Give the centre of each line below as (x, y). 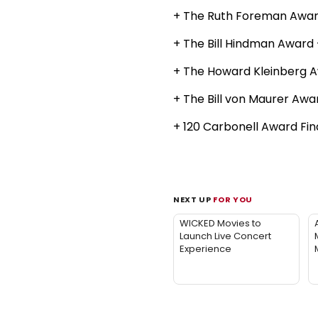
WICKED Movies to (220, 224)
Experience (205, 249)
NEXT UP (193, 200)
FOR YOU (233, 200)
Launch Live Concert (225, 236)
